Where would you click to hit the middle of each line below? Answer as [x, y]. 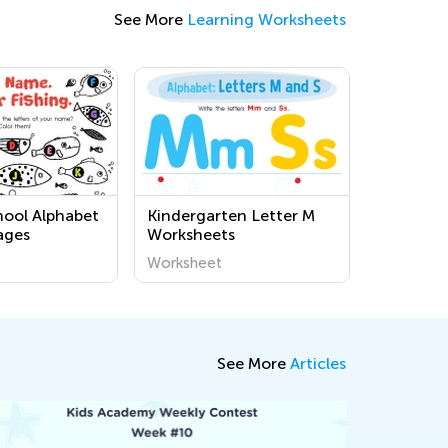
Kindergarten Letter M [231, 215]
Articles [318, 363]
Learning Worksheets [266, 19]
